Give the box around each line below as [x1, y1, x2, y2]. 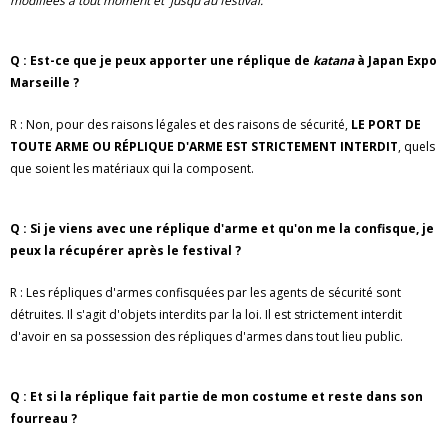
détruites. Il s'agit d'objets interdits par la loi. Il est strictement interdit [10, 306, 402, 323]
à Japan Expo [357, 52, 437, 69]
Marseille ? [10, 74, 79, 91]
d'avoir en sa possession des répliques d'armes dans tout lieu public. [10, 328, 406, 345]
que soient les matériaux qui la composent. [10, 160, 254, 177]
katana [313, 52, 357, 69]
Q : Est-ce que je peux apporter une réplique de [10, 52, 313, 69]
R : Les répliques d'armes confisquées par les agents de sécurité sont [10, 284, 401, 301]
